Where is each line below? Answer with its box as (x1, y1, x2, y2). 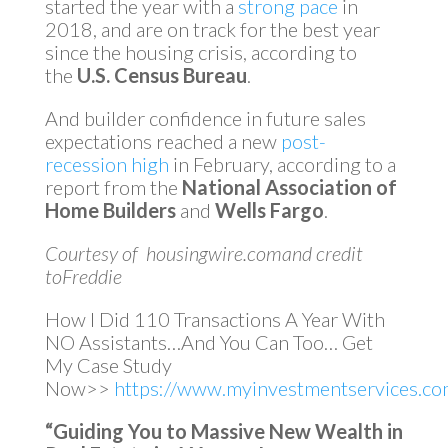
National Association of (181, 175, 397, 199)
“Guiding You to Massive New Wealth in (44, 419, 403, 443)
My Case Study (44, 353, 172, 377)
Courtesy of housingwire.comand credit (44, 241, 363, 265)
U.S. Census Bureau (76, 63, 247, 87)
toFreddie (44, 264, 122, 288)
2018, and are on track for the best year (44, 17, 380, 41)
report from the (44, 175, 182, 199)
